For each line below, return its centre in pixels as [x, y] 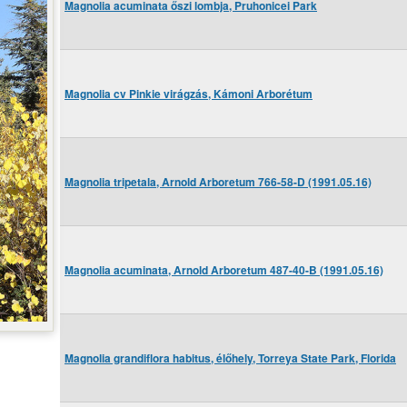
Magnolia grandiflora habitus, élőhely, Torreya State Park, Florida [230, 358]
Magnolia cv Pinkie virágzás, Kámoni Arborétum [189, 94]
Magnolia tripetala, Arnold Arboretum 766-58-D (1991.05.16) [218, 182]
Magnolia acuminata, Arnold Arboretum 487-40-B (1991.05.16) [224, 270]
